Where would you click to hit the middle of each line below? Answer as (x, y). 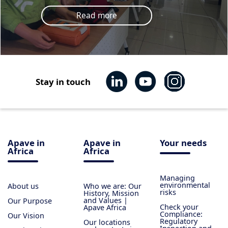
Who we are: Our (113, 186)
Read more (96, 16)
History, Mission (111, 193)
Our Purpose (30, 201)
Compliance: (181, 214)
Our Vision (26, 215)
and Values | (106, 200)
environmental (185, 185)
